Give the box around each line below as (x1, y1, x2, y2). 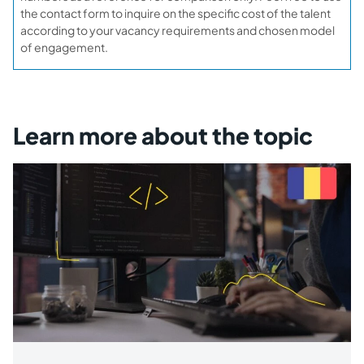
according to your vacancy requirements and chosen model (20, 22, 335, 37)
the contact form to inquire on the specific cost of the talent (20, 5, 331, 20)
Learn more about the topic (13, 120, 313, 149)
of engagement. (20, 39, 108, 54)
